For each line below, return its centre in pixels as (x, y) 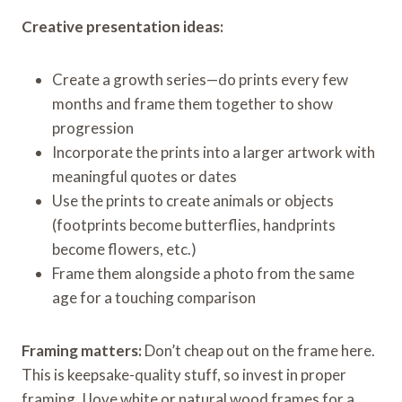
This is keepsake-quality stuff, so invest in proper (184, 374)
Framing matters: (82, 350)
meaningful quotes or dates (144, 176)
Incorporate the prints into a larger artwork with (214, 152)
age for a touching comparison (154, 297)
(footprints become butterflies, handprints (194, 224)
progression (93, 127)
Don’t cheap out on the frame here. (258, 350)
